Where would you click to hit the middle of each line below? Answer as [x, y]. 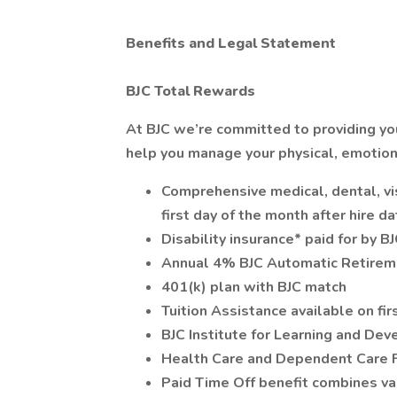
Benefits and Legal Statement [231, 43]
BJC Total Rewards [191, 91]
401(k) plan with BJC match [254, 287]
